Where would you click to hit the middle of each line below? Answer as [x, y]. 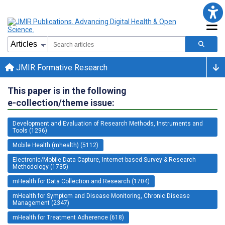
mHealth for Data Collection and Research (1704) [81, 181]
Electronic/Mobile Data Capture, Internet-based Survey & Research [104, 159]
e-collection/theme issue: [61, 102]
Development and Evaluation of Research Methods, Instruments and [108, 123]
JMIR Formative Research [61, 67]
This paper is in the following [67, 90]
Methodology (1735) [40, 166]
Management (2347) [41, 203]
